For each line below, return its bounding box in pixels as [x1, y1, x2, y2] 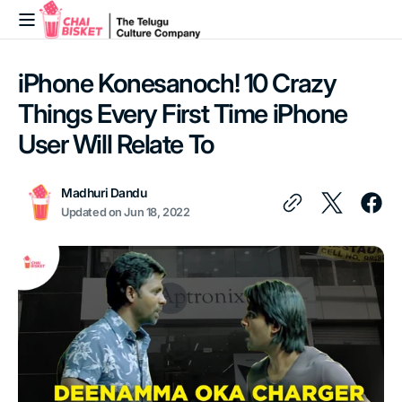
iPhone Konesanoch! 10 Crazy [18, 67, 336, 99]
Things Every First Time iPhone [18, 98, 347, 129]
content [21, 22, 64, 37]
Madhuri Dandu [61, 186, 147, 200]
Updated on [61, 205, 125, 219]
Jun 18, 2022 [124, 205, 190, 219]
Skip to [21, 4, 60, 20]
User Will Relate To [18, 128, 214, 160]
